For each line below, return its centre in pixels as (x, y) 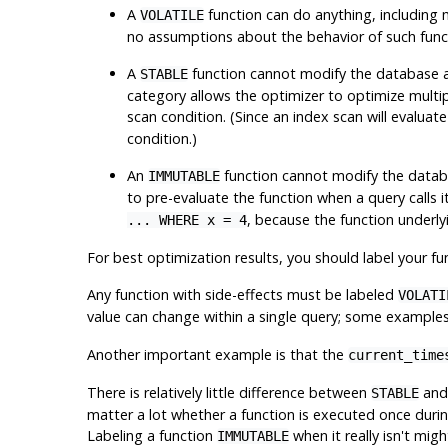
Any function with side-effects (186, 294)
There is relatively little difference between (228, 392)
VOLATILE (171, 14)
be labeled (359, 294)
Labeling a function (151, 435)
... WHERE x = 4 (186, 219)
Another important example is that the (217, 354)
